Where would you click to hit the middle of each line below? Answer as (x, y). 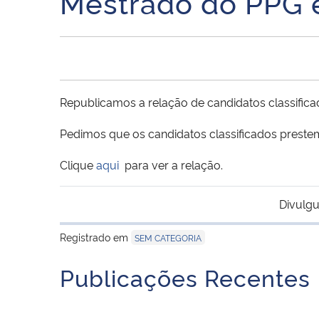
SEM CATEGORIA (168, 237)
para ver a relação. (171, 164)
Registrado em (95, 236)
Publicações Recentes (185, 277)
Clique (78, 164)
